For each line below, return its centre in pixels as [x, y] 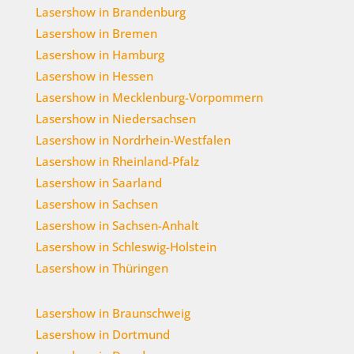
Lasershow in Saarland [98, 183]
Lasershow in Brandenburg [110, 12]
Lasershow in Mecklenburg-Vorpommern [149, 98]
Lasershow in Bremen [96, 34]
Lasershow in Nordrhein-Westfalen [133, 140]
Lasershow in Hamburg [100, 55]
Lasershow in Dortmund [102, 335]
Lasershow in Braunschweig [113, 313]
